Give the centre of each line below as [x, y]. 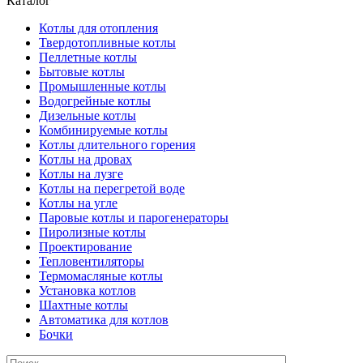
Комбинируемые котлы [103, 130]
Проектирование [85, 246]
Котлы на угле [78, 203]
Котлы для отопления [98, 28]
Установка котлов [88, 290]
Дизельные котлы [88, 115]
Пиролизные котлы [92, 232]
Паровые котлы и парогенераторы [134, 217]
